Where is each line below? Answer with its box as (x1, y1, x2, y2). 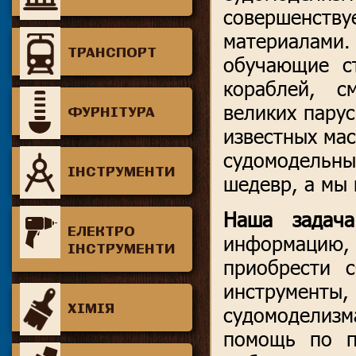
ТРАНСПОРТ (68, 44, 157, 60)
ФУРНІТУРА (68, 103, 155, 119)
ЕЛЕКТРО (68, 222, 135, 238)
